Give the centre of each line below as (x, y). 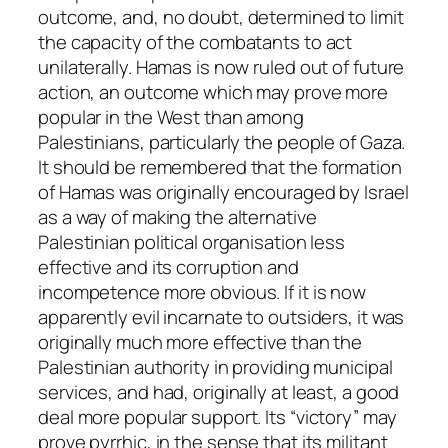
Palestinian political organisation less (192, 242)
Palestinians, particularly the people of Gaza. (222, 142)
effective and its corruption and (168, 267)
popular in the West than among (171, 117)
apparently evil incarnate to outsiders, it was (221, 317)
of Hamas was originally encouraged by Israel (223, 192)
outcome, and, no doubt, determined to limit (221, 17)
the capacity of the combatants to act (195, 42)
